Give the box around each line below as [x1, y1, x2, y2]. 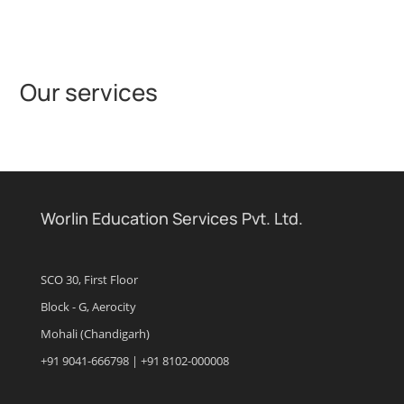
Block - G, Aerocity [40, 298, 136, 316]
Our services [20, 76, 159, 108]
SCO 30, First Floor [40, 271, 138, 289]
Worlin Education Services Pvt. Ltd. [40, 207, 303, 229]
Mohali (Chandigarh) [40, 326, 150, 343]
